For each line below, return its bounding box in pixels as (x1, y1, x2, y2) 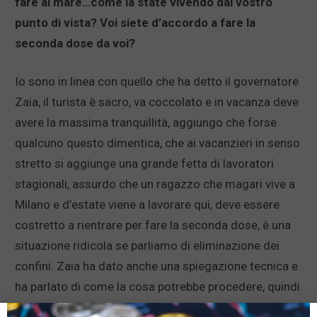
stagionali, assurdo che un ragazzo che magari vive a (15, 177, 295, 192)
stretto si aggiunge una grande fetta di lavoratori (15, 156, 274, 171)
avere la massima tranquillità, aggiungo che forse (15, 115, 277, 130)
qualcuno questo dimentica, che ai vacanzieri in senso (15, 136, 300, 151)
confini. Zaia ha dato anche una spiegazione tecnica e (15, 259, 298, 274)
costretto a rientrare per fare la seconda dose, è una (15, 218, 291, 233)
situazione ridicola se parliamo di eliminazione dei (15, 238, 279, 253)
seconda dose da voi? (15, 36, 135, 51)
